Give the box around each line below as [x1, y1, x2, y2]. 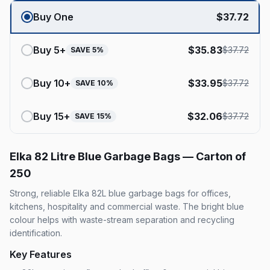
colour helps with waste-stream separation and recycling [10, 215, 234, 225]
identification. [10, 228, 62, 238]
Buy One [33, 11, 74, 23]
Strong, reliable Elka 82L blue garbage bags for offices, [10, 188, 231, 198]
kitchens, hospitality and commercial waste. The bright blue [10, 201, 244, 212]
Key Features [10, 248, 72, 260]
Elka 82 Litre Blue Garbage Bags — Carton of [10, 150, 246, 163]
